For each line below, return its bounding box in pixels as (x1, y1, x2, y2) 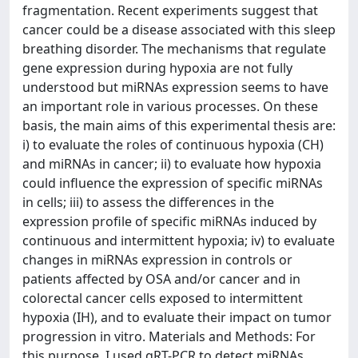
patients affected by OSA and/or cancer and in (22, 270, 300, 288)
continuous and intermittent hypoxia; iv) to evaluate (22, 232, 335, 249)
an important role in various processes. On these (22, 97, 318, 115)
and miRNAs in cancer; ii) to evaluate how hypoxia (22, 155, 321, 173)
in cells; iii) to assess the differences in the (22, 193, 274, 211)
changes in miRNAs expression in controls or (22, 251, 292, 268)
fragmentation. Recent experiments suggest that (22, 2, 318, 19)
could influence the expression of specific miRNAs (22, 174, 323, 192)
